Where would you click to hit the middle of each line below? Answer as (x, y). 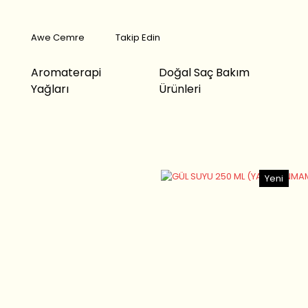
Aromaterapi (66, 73)
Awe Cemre (58, 37)
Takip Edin (138, 37)
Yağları (50, 89)
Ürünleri (179, 89)
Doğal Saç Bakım (204, 73)
